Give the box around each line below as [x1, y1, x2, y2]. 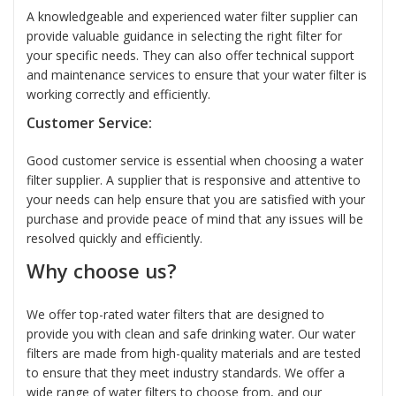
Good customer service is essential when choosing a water [27, 152, 363, 170]
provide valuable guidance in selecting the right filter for [27, 27, 342, 44]
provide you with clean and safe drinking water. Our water [27, 325, 355, 343]
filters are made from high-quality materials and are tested [27, 345, 361, 362]
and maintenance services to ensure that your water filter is [27, 65, 367, 83]
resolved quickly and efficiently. [27, 230, 202, 247]
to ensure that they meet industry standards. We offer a [27, 364, 345, 382]
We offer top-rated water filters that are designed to [27, 306, 324, 324]
